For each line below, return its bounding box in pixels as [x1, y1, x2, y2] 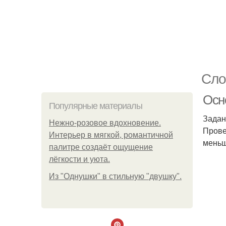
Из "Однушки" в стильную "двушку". [49, 172, 182, 181]
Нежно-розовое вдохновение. [49, 119, 161, 127]
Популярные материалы [49, 101, 142, 111]
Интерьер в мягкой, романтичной [49, 131, 173, 139]
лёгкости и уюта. [49, 155, 110, 163]
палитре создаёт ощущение [49, 143, 153, 151]
